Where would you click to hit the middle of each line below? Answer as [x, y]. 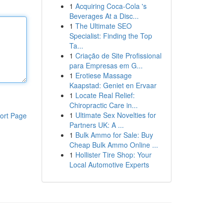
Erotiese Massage [103, 75]
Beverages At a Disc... [104, 16]
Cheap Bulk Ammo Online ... [113, 145]
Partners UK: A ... [96, 125]
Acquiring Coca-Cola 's [111, 6]
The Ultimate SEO [103, 26]
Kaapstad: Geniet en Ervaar [113, 85]
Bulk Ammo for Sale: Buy [114, 135]
